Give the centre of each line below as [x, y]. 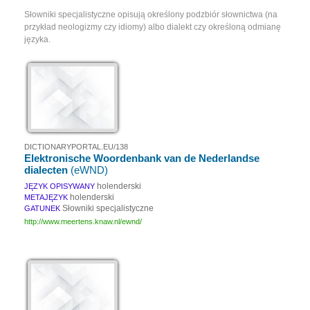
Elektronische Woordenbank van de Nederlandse [142, 158]
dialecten [47, 170]
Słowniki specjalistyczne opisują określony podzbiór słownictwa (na [151, 15]
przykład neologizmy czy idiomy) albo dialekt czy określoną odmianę [153, 27]
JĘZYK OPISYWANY [60, 186]
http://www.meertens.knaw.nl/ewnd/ [83, 221]
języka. [37, 39]
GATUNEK [42, 208]
